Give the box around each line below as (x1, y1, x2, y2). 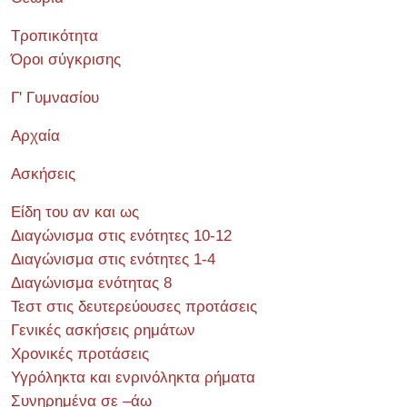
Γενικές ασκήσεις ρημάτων (11, 322, 195, 339)
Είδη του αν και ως (11, 203, 139, 221)
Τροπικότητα (11, 27, 98, 45)
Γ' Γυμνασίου (11, 89, 99, 106)
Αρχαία (11, 127, 60, 144)
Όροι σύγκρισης (11, 51, 121, 68)
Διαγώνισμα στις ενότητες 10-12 (11, 227, 232, 244)
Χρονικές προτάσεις (11, 345, 149, 362)
